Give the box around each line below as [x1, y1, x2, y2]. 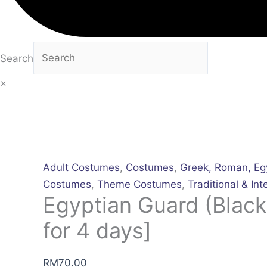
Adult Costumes [43, 161, 120, 173]
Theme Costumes [97, 178, 182, 190]
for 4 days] [43, 217, 151, 244]
